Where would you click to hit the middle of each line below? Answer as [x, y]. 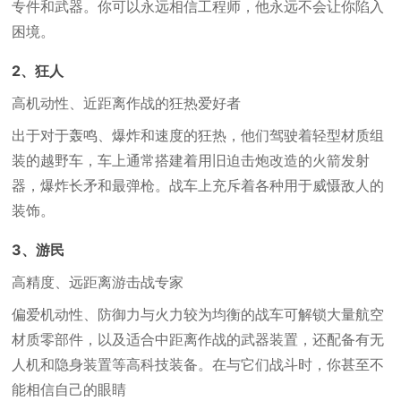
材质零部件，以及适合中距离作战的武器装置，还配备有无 [198, 339]
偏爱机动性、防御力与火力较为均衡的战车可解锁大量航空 [198, 314]
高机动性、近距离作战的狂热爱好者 [127, 103]
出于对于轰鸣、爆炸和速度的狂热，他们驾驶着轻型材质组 [198, 135]
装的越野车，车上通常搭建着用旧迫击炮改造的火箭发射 [191, 160]
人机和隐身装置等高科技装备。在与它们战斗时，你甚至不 [198, 364]
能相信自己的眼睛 [69, 389]
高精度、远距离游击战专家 [98, 282]
